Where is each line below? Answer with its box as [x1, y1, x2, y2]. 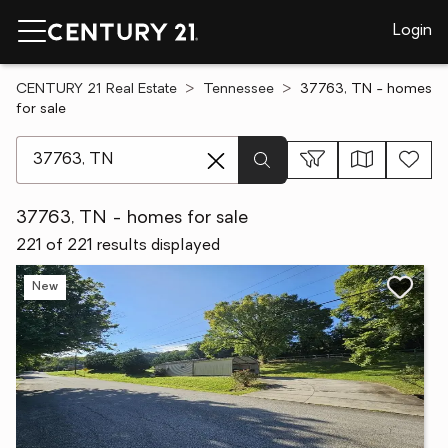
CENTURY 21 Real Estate [16, 82, 177, 97]
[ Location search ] [15, 138, 148, 154]
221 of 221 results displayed [16, 238, 220, 254]
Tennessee [203, 82, 274, 97]
